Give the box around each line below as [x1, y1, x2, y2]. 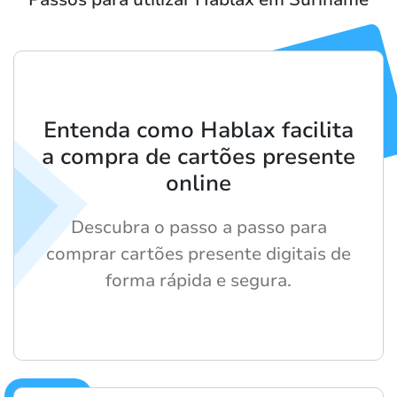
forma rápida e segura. [105, 268, 292, 292]
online [166, 167, 231, 198]
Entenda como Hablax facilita [43, 114, 354, 145]
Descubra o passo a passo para [70, 214, 327, 239]
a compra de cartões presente [42, 141, 355, 172]
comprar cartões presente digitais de [46, 241, 351, 266]
